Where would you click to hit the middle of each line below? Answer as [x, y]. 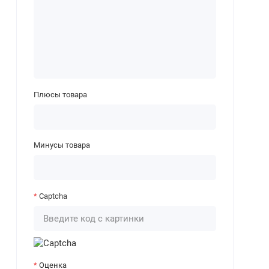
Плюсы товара [60, 94]
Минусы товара [62, 145]
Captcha [53, 196]
